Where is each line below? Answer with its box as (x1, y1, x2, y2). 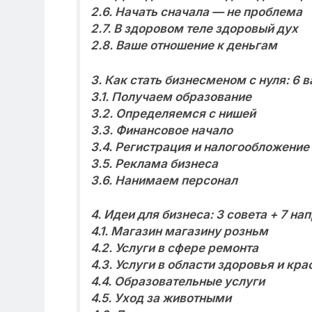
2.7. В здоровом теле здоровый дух (90, 22, 298, 36)
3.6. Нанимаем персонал (90, 173, 237, 187)
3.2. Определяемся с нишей (90, 106, 256, 120)
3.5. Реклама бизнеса (90, 156, 218, 171)
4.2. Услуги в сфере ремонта (90, 241, 258, 256)
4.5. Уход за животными (90, 291, 231, 306)
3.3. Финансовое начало (90, 123, 233, 137)
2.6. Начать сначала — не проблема (90, 5, 302, 19)
